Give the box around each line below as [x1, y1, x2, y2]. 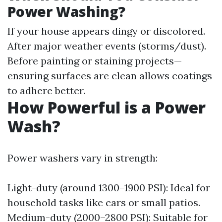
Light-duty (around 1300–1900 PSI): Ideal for [7, 181, 210, 194]
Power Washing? [7, 2, 125, 21]
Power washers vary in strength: [7, 152, 158, 164]
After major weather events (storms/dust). [7, 40, 206, 52]
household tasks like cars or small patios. [7, 196, 200, 209]
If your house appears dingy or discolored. [7, 25, 205, 37]
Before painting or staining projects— [7, 55, 182, 67]
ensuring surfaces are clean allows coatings [7, 69, 212, 82]
